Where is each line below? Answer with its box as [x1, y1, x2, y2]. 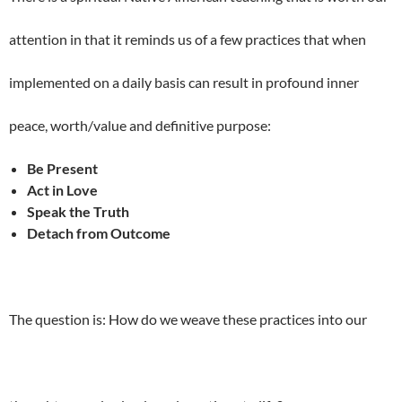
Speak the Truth [27, 203, 129, 221]
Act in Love [27, 181, 98, 199]
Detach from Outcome [27, 224, 170, 242]
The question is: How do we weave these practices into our [9, 310, 367, 328]
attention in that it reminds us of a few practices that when [9, 31, 366, 48]
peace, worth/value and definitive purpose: [9, 117, 271, 135]
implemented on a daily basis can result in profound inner [9, 74, 359, 92]
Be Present [27, 160, 98, 178]
